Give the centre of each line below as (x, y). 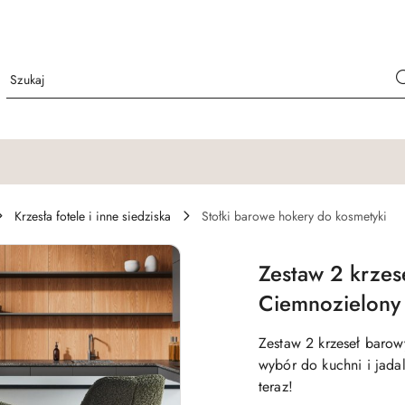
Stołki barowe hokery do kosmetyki (294, 216)
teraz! (276, 386)
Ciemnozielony (330, 303)
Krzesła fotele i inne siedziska (93, 216)
